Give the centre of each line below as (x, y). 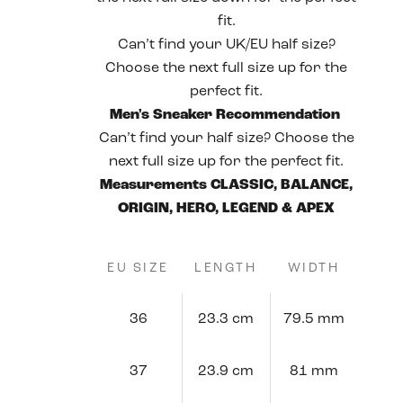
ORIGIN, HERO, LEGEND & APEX (227, 209)
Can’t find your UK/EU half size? (226, 45)
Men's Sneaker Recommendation (224, 115)
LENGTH (226, 269)
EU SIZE (138, 269)
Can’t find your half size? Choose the (226, 139)
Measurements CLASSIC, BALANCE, (227, 185)
